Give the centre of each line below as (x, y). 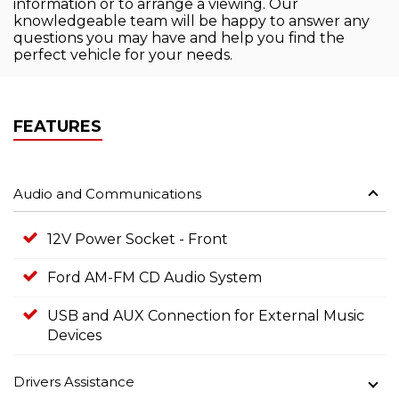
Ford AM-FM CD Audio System (155, 278)
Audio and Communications (107, 194)
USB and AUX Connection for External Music (206, 316)
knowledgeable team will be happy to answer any (191, 21)
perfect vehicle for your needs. (123, 55)
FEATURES (57, 127)
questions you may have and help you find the (179, 38)
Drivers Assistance (74, 382)
